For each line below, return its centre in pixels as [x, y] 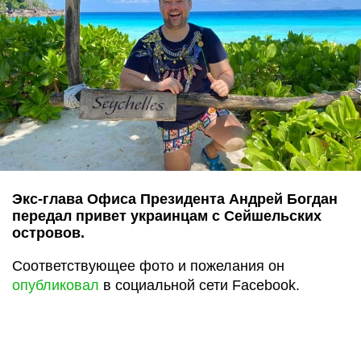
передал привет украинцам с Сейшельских [167, 216]
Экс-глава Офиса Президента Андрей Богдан [175, 199]
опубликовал [56, 285]
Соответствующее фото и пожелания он [148, 266]
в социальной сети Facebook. [199, 285]
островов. [48, 232]
